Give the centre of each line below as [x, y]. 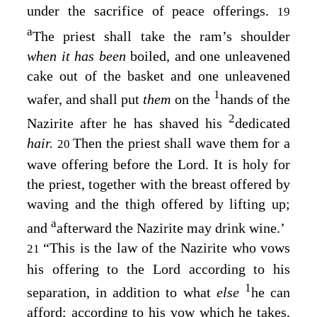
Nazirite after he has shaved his [128, 123]
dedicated [263, 123]
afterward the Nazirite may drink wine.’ [171, 227]
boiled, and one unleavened [211, 56]
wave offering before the [102, 165]
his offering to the [90, 269]
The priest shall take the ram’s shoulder [161, 36]
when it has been [79, 56]
